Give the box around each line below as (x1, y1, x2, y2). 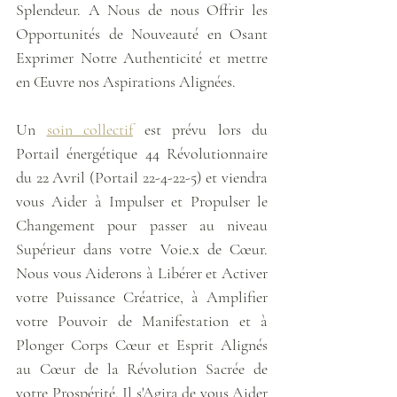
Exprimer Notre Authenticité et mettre (16, 47, 268, 67)
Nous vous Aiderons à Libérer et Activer (16, 262, 268, 283)
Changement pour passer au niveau (16, 214, 268, 235)
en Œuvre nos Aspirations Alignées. (16, 71, 239, 91)
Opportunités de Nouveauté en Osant (16, 23, 268, 43)
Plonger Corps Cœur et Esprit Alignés (16, 334, 268, 354)
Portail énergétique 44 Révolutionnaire (16, 143, 268, 163)
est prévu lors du (133, 119, 268, 139)
